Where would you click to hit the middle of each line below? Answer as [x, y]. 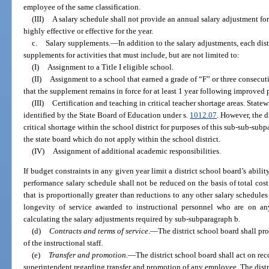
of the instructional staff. [63, 243]
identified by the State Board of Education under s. [107, 115]
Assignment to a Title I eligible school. [110, 67]
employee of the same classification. [82, 7]
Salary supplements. [78, 43]
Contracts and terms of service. [99, 231]
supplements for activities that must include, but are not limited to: [132, 55]
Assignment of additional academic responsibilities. [137, 151]
